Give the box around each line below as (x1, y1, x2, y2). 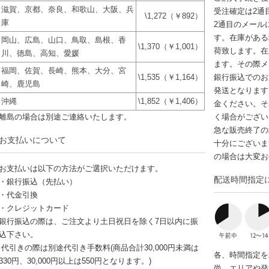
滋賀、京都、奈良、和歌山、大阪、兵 (1, 5, 134, 14)
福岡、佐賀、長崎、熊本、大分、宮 (1, 66, 126, 75)
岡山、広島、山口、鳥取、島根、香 (1, 35, 126, 44)
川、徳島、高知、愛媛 (1, 49, 79, 58)
